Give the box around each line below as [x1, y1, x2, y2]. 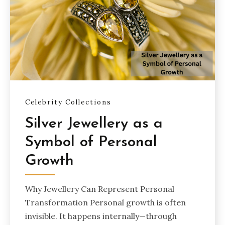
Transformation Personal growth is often [25, 197, 186, 208]
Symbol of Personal [25, 135, 157, 151]
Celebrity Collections [25, 97, 111, 106]
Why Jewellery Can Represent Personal [25, 184, 174, 194]
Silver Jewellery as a [25, 116, 163, 132]
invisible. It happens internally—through [25, 211, 177, 221]
